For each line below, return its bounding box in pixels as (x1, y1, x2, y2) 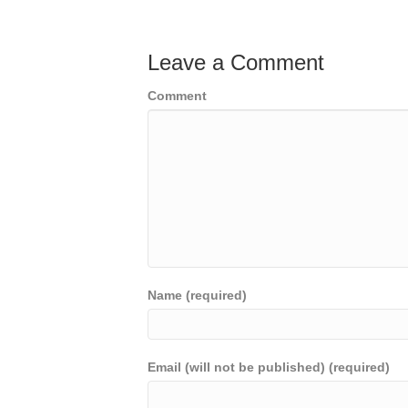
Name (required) (148, 288, 247, 303)
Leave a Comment (148, 50, 324, 76)
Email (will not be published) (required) (148, 360, 390, 375)
